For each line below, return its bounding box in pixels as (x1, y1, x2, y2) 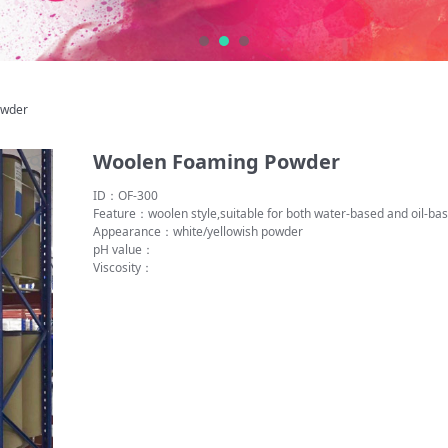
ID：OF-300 (93, 187, 159, 204)
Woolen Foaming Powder (93, 148, 341, 175)
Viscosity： (93, 259, 154, 276)
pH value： (93, 241, 155, 258)
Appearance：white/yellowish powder (93, 223, 304, 240)
